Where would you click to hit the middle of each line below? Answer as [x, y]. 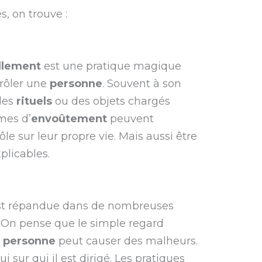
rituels [35, 101]
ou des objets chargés [111, 101]
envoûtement [69, 118]
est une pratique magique [111, 66]
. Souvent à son [142, 83]
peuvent [131, 118]
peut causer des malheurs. [127, 241]
